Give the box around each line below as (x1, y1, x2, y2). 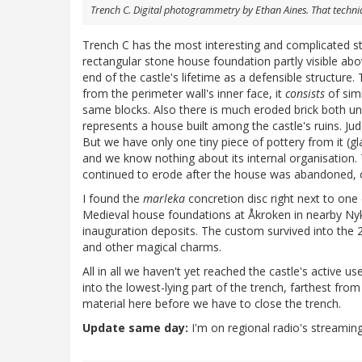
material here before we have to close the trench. (82, 296, 341, 312)
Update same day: (82, 320, 188, 336)
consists (285, 86, 325, 102)
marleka (143, 191, 185, 207)
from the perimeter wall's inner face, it (82, 86, 285, 102)
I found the (82, 191, 143, 207)
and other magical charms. (82, 239, 221, 255)
